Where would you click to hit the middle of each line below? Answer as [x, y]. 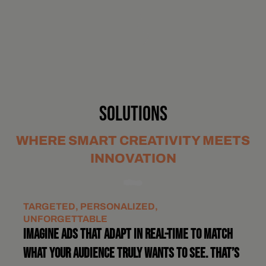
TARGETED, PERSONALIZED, [90, 206]
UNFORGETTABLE [65, 218]
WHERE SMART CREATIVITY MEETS [133, 140]
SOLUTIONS [133, 115]
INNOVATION [133, 158]
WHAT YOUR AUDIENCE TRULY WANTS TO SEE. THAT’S [131, 253]
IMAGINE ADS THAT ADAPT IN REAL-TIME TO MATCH [128, 234]
